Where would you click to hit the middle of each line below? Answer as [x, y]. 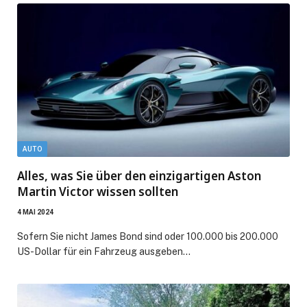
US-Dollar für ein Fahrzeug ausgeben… [104, 251]
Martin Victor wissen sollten [98, 192]
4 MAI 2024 [35, 212]
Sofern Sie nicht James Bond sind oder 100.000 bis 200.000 [148, 236]
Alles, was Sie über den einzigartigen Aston [139, 176]
